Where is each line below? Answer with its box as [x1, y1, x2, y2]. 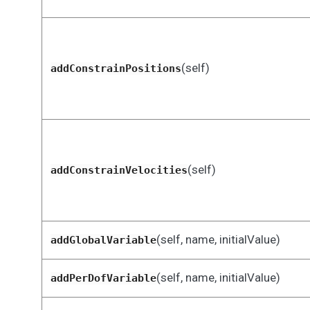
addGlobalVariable [50, 234, 156, 246]
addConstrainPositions [50, 62, 181, 75]
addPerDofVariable [50, 272, 156, 284]
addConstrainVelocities [50, 164, 188, 176]
